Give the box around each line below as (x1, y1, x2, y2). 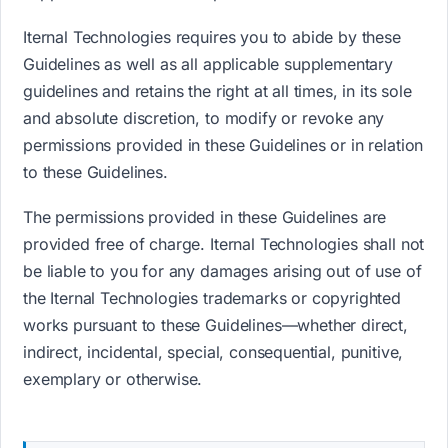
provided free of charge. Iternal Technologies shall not (23, 234, 425, 255)
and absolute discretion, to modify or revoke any (23, 107, 385, 128)
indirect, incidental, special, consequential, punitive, (23, 342, 404, 363)
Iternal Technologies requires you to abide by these (23, 26, 401, 47)
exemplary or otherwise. (23, 369, 203, 390)
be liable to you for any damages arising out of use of (23, 261, 422, 282)
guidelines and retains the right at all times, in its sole (23, 80, 412, 101)
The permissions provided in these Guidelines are (23, 207, 387, 228)
